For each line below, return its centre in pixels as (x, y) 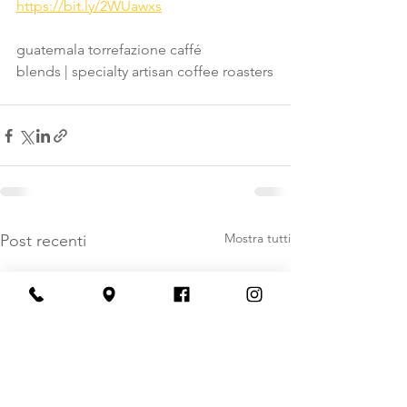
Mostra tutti (258, 238)
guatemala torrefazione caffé (109, 50)
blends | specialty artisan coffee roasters (145, 71)
